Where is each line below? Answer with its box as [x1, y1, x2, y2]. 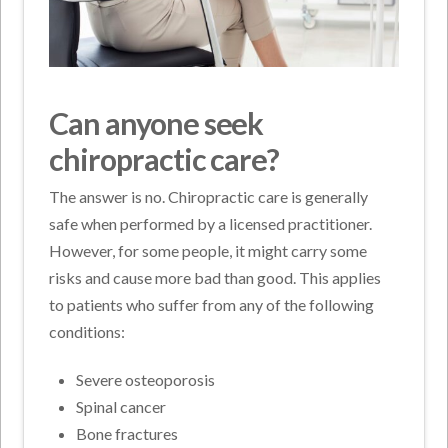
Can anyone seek [49, 105, 264, 142]
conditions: [49, 322, 126, 342]
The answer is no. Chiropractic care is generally [49, 187, 369, 207]
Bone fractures [75, 424, 178, 444]
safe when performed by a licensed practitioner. [49, 214, 373, 234]
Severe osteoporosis [75, 370, 215, 390]
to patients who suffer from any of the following [49, 295, 375, 315]
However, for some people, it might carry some [49, 241, 368, 261]
